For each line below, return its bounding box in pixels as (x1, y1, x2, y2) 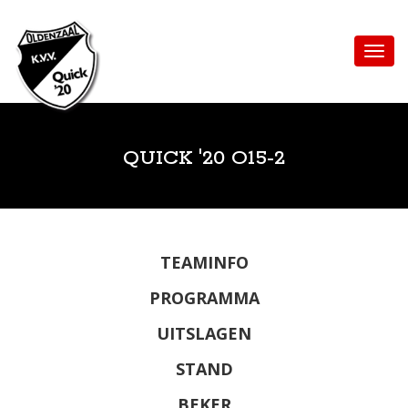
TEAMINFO (159, 251, 249, 273)
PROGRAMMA (148, 287, 260, 309)
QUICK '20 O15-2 (123, 146, 285, 171)
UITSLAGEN (157, 322, 251, 344)
